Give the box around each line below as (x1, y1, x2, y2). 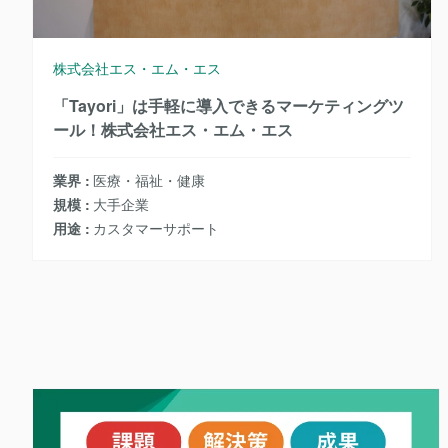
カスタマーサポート (93, 218, 219, 239)
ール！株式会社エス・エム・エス (53, 118, 293, 142)
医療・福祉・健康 (93, 170, 205, 191)
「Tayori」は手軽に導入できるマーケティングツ (53, 94, 404, 118)
